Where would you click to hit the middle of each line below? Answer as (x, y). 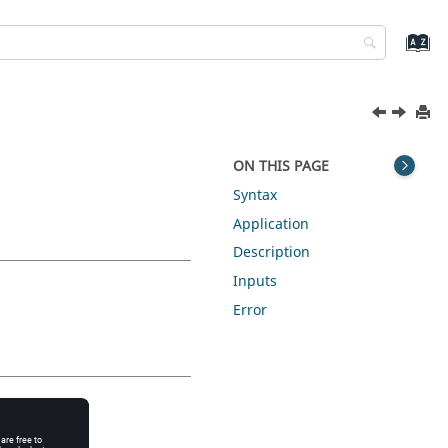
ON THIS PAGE (281, 166)
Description (272, 253)
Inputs (255, 282)
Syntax (255, 195)
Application (271, 224)
